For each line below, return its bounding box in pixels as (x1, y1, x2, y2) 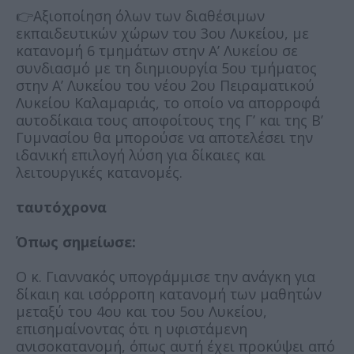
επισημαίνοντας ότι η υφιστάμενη (16, 319, 247, 339)
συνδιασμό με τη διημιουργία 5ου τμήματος (16, 58, 317, 78)
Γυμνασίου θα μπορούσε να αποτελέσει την (16, 128, 313, 148)
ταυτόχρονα (16, 198, 111, 217)
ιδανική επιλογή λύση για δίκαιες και (16, 145, 265, 165)
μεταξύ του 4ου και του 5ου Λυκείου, (16, 302, 267, 322)
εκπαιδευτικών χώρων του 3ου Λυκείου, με (16, 24, 309, 43)
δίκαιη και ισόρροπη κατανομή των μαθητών (16, 284, 322, 304)
